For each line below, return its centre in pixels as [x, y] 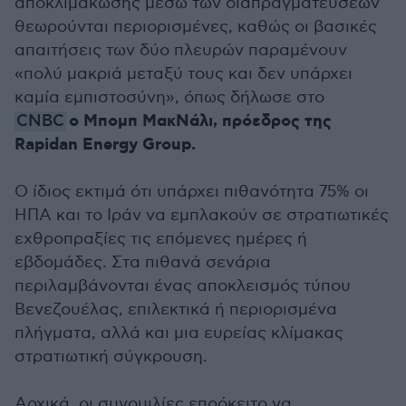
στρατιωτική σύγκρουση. [111, 357]
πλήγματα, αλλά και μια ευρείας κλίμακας [179, 333]
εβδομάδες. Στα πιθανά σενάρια [143, 262]
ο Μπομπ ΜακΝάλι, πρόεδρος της [199, 121]
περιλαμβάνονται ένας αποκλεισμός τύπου [183, 286]
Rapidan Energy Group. [105, 145]
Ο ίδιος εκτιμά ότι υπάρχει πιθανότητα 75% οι [192, 192]
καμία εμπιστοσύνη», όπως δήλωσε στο [169, 97]
